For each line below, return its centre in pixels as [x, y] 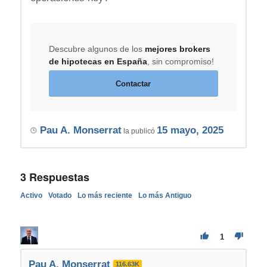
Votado [60, 195]
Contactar [133, 83]
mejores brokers [177, 49]
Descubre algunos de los [97, 49]
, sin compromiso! [180, 61]
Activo [31, 195]
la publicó [139, 131]
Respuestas [58, 177]
